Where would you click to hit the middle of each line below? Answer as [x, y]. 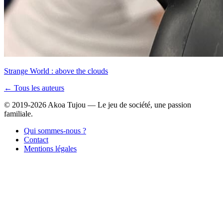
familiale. [18, 113]
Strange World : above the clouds [56, 71]
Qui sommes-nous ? [55, 130]
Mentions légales [50, 148]
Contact [36, 139]
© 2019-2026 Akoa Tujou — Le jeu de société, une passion [98, 105]
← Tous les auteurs [34, 88]
